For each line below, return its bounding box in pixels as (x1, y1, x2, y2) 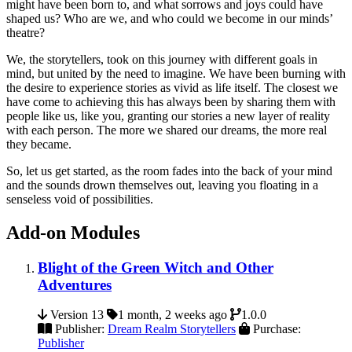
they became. (6, 137, 71, 151)
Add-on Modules (6, 222, 140, 243)
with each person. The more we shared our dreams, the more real (6, 123, 327, 137)
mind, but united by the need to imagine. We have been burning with (6, 66, 346, 80)
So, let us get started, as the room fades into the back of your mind (6, 163, 332, 178)
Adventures (38, 276, 112, 293)
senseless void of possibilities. (6, 192, 153, 206)
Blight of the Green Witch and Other (38, 258, 273, 276)
